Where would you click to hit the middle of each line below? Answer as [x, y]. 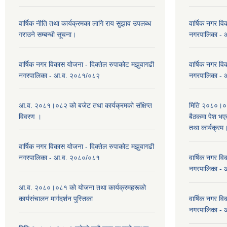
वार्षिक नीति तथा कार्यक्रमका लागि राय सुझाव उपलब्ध [85, 23]
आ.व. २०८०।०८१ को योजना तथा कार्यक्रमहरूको [82, 187]
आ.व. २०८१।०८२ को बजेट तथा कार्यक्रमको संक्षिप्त [85, 105]
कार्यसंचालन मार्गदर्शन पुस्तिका [56, 199]
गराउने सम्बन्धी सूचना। [47, 34]
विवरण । [30, 117]
